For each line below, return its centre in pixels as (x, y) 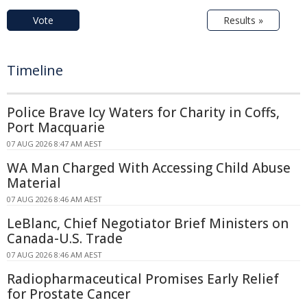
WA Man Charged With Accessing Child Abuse (149, 168)
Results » (243, 21)
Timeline (35, 71)
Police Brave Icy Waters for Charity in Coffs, (143, 113)
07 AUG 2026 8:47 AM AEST (54, 144)
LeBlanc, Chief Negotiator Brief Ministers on (148, 224)
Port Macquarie (56, 128)
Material (34, 183)
